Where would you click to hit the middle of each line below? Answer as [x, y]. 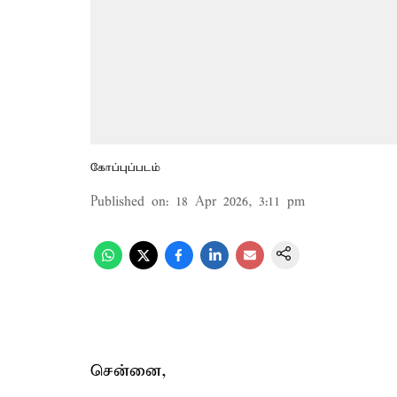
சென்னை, [128, 371]
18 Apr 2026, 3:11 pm [240, 202]
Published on [128, 202]
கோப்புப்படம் [125, 168]
